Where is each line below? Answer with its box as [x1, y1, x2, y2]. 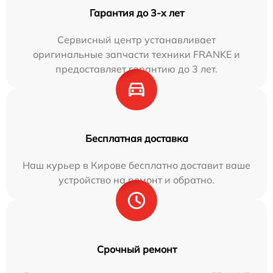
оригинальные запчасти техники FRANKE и [33, 48, 240, 60]
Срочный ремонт [96, 243, 177, 255]
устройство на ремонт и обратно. [58, 173, 214, 186]
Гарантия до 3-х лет [89, 6, 184, 19]
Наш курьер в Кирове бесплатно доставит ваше [23, 158, 250, 171]
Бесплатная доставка [85, 132, 188, 144]
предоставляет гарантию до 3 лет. [55, 62, 218, 75]
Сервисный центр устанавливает [57, 33, 216, 46]
